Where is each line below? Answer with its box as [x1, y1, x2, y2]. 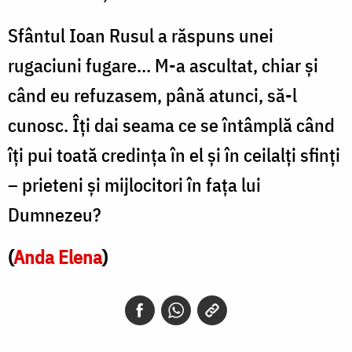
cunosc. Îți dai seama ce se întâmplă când [8, 112, 335, 137]
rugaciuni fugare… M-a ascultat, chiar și [8, 52, 318, 78]
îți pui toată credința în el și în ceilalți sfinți [8, 141, 340, 167]
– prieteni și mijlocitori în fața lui [8, 171, 261, 197]
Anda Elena [13, 244, 102, 269]
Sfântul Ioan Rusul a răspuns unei [8, 22, 273, 48]
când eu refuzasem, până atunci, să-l [8, 82, 297, 108]
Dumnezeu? [8, 201, 101, 227]
